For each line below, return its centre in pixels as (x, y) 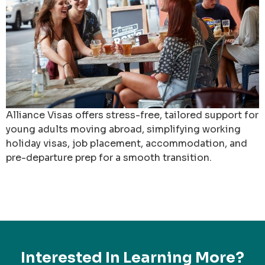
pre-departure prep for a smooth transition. (109, 157)
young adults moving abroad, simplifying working (123, 129)
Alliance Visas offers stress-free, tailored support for (132, 115)
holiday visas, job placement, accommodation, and (127, 143)
